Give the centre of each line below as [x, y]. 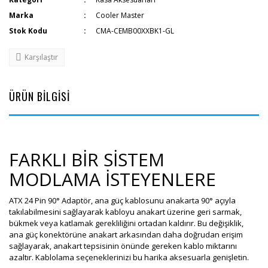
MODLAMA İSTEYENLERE [112, 179]
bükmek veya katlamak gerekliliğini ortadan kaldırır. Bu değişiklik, [126, 223]
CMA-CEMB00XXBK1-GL [135, 31]
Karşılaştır [41, 57]
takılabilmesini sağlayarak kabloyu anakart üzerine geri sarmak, [125, 212]
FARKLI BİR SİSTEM [87, 159]
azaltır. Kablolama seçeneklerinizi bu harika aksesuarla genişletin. [129, 257]
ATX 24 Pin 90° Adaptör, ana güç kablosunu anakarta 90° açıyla [122, 200]
